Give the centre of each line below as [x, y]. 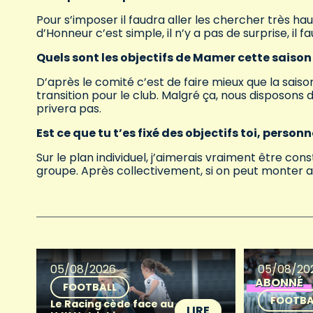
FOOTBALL [90, 287]
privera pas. [69, 109]
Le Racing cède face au [112, 304]
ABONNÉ [279, 283]
